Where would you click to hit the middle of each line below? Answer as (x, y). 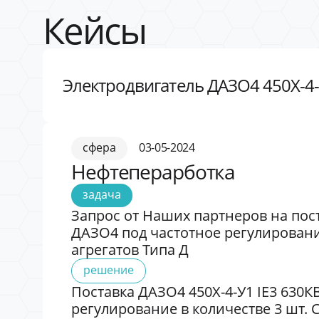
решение (109, 270)
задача (102, 194)
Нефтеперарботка (153, 171)
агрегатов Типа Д (130, 249)
